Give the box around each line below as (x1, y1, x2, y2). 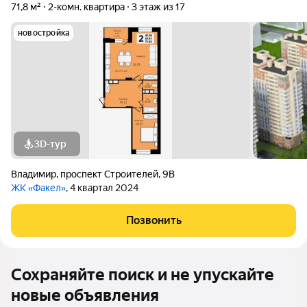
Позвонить (125, 214, 182, 227)
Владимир (11, 169, 56, 180)
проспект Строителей (60, 169, 158, 180)
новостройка (18, 28, 70, 38)
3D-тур (34, 138, 66, 149)
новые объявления (11, 286, 159, 305)
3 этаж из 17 (132, 1, 185, 12)
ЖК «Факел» (11, 182, 66, 193)
